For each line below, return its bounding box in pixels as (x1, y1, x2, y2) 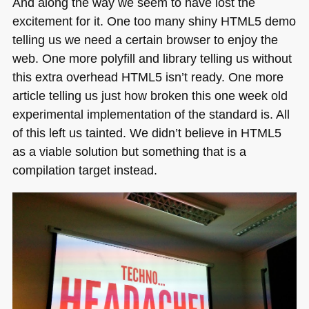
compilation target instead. (12, 163, 157, 178)
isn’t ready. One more (161, 70, 283, 85)
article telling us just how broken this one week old (12, 88, 288, 103)
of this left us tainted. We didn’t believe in (12, 126, 241, 141)
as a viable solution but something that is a (12, 144, 246, 159)
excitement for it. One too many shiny (12, 14, 221, 29)
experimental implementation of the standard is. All (12, 107, 290, 122)
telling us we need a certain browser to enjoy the (12, 32, 278, 48)
